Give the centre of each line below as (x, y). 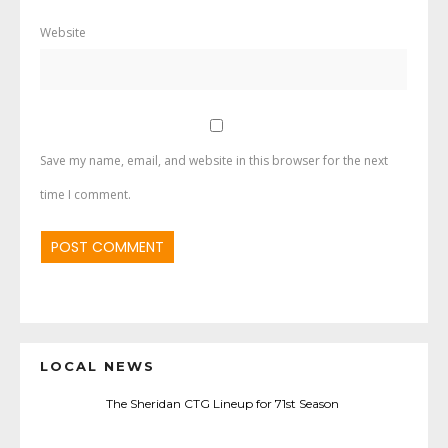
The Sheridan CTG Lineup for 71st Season (224, 403)
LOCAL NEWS (97, 365)
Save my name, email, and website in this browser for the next (214, 160)
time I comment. (85, 194)
